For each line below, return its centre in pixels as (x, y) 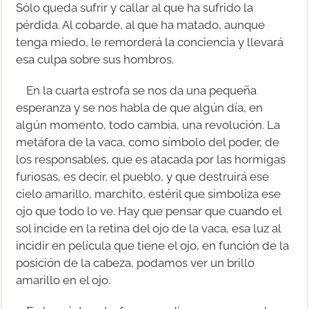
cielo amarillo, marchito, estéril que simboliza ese (149, 193)
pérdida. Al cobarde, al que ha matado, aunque (141, 24)
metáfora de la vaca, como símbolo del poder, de (148, 142)
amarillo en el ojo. (63, 280)
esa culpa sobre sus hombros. (95, 59)
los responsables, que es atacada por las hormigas (151, 159)
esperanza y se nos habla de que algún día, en (140, 107)
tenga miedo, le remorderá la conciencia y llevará (150, 42)
